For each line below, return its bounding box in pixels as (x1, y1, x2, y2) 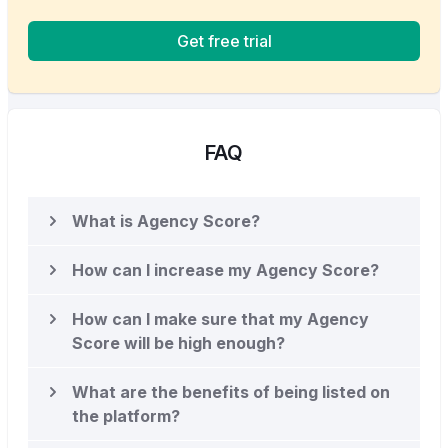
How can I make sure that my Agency (72, 309, 369, 330)
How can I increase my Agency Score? (72, 260, 379, 281)
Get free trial (176, 31, 272, 52)
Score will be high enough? (72, 333, 285, 354)
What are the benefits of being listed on (72, 382, 390, 403)
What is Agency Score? (72, 211, 260, 232)
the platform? (72, 406, 180, 427)
